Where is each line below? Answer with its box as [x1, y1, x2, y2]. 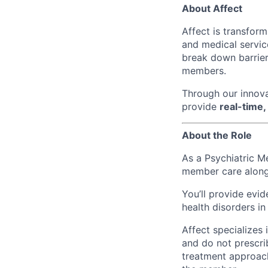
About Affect [182, 2, 242, 14]
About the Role [182, 129, 252, 141]
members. [182, 65, 226, 77]
